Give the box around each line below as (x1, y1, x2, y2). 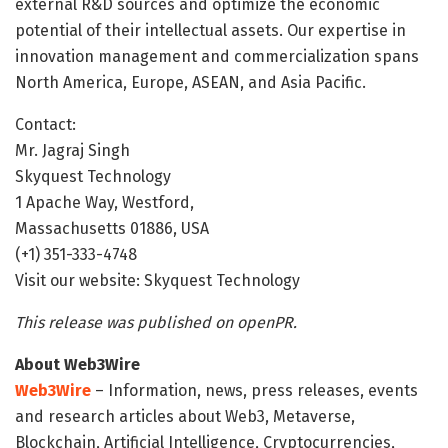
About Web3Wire (15, 354, 140, 374)
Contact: (15, 114, 76, 134)
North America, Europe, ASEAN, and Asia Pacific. (15, 72, 366, 92)
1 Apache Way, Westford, (15, 192, 194, 212)
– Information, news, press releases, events (91, 380, 418, 400)
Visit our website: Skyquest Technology (15, 270, 300, 290)
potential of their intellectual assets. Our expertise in (15, 20, 406, 40)
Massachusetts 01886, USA (15, 218, 209, 238)
